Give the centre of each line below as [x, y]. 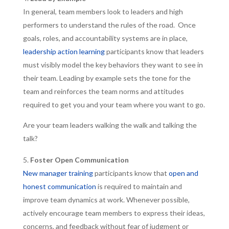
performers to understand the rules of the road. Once [109, 25]
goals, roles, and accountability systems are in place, [105, 38]
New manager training [58, 173]
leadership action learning [64, 51]
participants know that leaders [154, 51]
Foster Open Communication [79, 160]
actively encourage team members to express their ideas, [114, 213]
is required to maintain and [139, 186]
